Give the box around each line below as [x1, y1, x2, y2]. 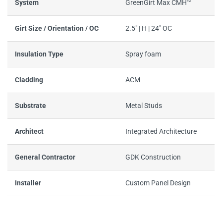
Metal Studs [125, 102, 162, 111]
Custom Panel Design [125, 179, 191, 188]
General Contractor [15, 153, 75, 162]
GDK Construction [125, 153, 181, 162]
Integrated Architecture [125, 127, 197, 136]
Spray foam [125, 50, 161, 59]
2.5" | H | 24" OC [125, 24, 172, 33]
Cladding [15, 76, 43, 85]
